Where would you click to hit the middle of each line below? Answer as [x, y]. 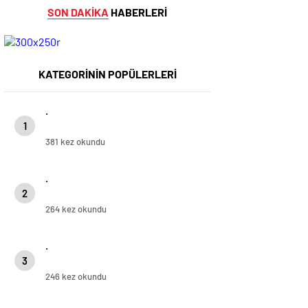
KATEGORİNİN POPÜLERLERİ [107, 74]
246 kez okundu [76, 277]
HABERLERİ [138, 12]
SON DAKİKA [78, 12]
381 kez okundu [75, 142]
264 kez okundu [76, 209]
